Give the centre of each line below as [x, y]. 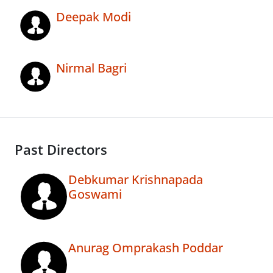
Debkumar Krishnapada [136, 180]
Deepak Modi [94, 17]
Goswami [95, 194]
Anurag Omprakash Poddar [146, 248]
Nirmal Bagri [91, 68]
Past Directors [61, 150]
